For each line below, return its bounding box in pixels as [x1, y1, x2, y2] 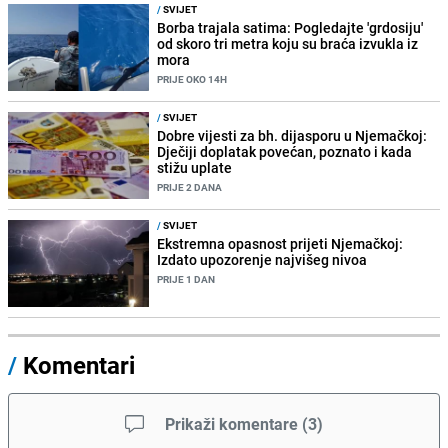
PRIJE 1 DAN [157, 272, 216, 287]
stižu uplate [157, 157, 233, 177]
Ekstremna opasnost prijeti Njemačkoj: [157, 234, 404, 254]
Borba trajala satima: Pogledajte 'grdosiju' [157, 17, 424, 37]
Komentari [23, 349, 135, 382]
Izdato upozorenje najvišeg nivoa [157, 250, 368, 270]
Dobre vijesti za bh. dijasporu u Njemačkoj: [157, 125, 428, 145]
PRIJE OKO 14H [157, 71, 228, 86]
